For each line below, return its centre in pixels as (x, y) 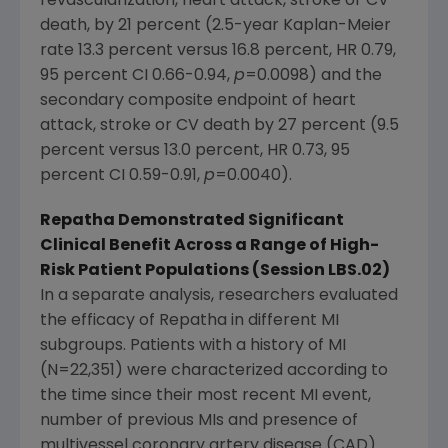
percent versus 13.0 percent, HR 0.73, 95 (195, 151)
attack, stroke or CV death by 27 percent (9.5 (219, 126)
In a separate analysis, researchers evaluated (219, 296)
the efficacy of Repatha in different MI (189, 321)
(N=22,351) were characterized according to (214, 371)
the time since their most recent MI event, (205, 396)
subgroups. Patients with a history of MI (193, 346)
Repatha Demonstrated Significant (192, 221)
